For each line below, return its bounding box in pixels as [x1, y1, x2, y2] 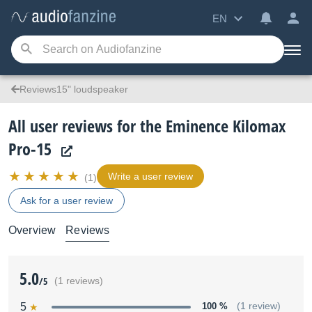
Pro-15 [8, 137, 52, 160]
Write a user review [108, 171, 193, 182]
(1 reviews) [54, 276, 103, 286]
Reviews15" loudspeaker [19, 84, 128, 95]
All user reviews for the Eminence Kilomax [8, 114, 286, 137]
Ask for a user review [20, 195, 113, 206]
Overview [8, 224, 56, 236]
